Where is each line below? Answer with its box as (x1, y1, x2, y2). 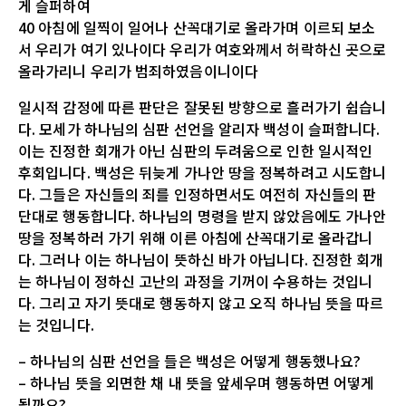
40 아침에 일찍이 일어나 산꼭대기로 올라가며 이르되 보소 (18, 15, 376, 38)
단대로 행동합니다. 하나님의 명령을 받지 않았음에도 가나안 (18, 204, 387, 227)
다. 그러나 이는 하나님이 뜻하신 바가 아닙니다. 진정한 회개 (18, 247, 384, 270)
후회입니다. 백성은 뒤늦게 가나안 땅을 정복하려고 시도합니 (18, 160, 387, 183)
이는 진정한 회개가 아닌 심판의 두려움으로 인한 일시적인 (18, 139, 373, 161)
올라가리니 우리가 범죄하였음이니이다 (18, 59, 258, 82)
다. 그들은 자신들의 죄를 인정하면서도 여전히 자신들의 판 (18, 182, 377, 205)
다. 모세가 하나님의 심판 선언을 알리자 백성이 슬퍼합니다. (18, 117, 381, 140)
